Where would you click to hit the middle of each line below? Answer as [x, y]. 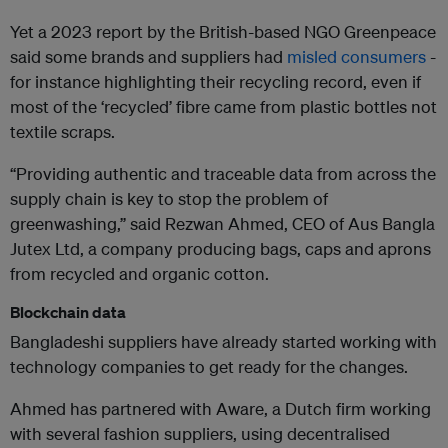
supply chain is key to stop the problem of [169, 199]
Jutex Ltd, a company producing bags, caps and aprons [220, 249]
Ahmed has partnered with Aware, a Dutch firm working [220, 409]
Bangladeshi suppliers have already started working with [223, 342]
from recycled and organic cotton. [139, 274]
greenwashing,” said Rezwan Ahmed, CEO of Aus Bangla [222, 224]
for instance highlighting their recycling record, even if [215, 82]
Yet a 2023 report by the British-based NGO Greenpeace [223, 32]
